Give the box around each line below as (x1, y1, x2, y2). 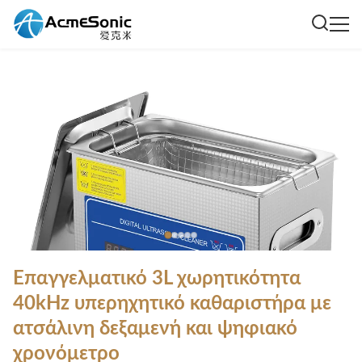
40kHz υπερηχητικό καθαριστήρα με (13, 294, 331, 314)
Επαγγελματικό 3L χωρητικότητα (13, 269, 301, 288)
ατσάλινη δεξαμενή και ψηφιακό (13, 319, 297, 339)
